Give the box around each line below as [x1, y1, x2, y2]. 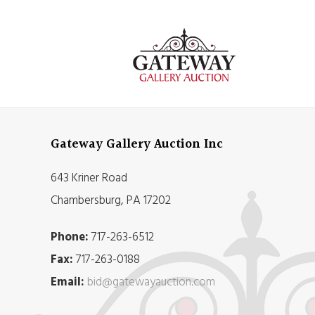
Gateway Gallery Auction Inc [51, 134, 223, 155]
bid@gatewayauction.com [87, 272, 215, 292]
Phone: [51, 227, 89, 247]
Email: [51, 272, 84, 292]
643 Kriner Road [51, 168, 127, 188]
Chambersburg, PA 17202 [51, 191, 171, 210]
